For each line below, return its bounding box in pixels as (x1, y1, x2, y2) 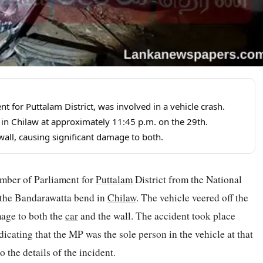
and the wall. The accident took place (78, 209, 235, 223)
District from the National (133, 173, 242, 187)
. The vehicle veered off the (136, 191, 248, 205)
